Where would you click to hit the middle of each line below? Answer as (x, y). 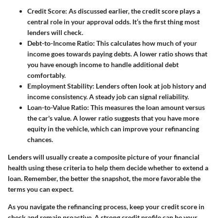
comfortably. (46, 75)
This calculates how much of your (146, 43)
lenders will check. (55, 32)
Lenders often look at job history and (150, 86)
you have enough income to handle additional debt (103, 64)
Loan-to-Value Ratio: (58, 107)
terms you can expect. (41, 189)
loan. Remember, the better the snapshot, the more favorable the (104, 178)
